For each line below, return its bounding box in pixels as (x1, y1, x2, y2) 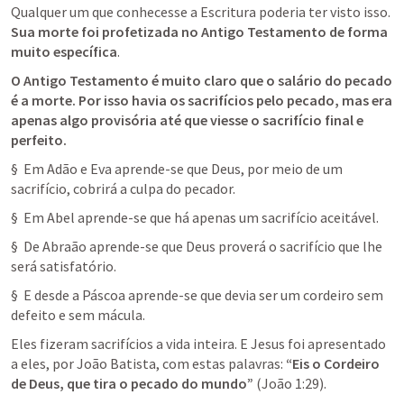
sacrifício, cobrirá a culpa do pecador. (11, 179, 235, 197)
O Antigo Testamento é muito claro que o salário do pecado (11, 71, 392, 89)
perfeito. (11, 131, 67, 149)
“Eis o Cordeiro (283, 354, 380, 372)
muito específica (11, 42, 117, 60)
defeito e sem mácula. (11, 306, 145, 324)
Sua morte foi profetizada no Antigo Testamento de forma (11, 23, 388, 41)
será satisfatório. (11, 257, 116, 275)
